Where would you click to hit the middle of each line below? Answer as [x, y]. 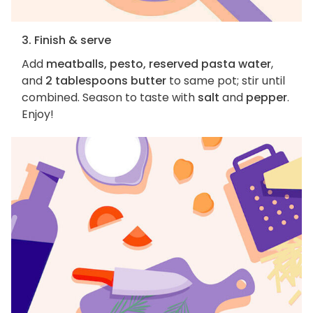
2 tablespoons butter [106, 80]
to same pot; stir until [226, 80]
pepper [267, 97]
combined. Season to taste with [110, 97]
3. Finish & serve [66, 40]
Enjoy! [38, 114]
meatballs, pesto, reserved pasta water [159, 64]
